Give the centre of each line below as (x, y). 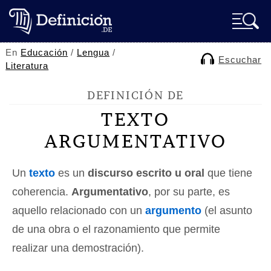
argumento (173, 211)
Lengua (93, 52)
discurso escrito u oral (146, 173)
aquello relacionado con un (79, 211)
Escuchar (240, 60)
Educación (44, 52)
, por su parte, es (189, 192)
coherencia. (42, 192)
